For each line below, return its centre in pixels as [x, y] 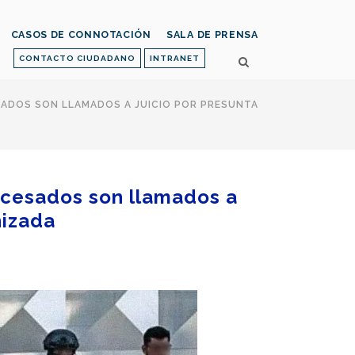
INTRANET [175, 58]
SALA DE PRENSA [212, 35]
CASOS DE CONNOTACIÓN [81, 35]
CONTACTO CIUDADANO [77, 58]
